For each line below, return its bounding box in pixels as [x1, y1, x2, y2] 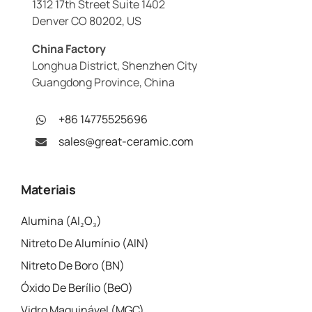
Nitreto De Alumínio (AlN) [21, 235, 150, 251]
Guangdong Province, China [31, 75, 175, 91]
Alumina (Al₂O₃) [21, 212, 102, 228]
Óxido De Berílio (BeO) [21, 279, 134, 295]
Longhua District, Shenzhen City [31, 58, 198, 74]
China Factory [31, 41, 106, 57]
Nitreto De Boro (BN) [21, 257, 125, 273]
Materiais [21, 180, 76, 198]
